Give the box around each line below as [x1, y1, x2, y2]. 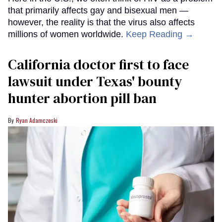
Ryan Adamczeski [16, 116, 57, 125]
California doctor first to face [8, 55, 189, 74]
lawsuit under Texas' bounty [8, 72, 182, 91]
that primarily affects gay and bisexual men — [8, 5, 188, 16]
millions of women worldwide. [8, 29, 126, 40]
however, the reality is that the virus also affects [8, 17, 195, 28]
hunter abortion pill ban [8, 89, 157, 108]
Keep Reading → [126, 29, 194, 40]
